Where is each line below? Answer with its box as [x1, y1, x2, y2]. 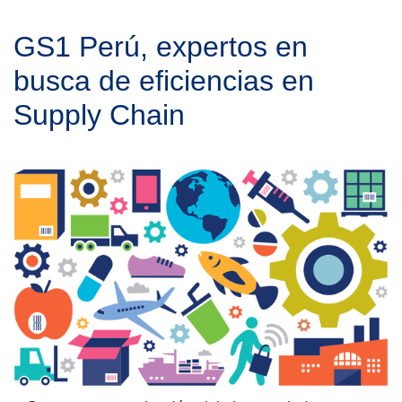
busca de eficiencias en [13, 65, 314, 98]
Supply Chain [13, 99, 185, 132]
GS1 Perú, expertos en [13, 31, 308, 64]
